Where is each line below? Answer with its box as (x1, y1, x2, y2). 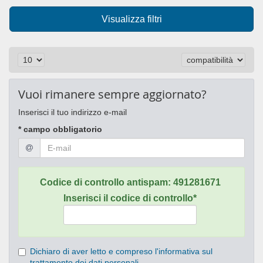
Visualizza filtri (101, 14, 162, 25)
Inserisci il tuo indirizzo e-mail (18, 107, 127, 117)
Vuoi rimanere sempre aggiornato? (18, 86, 207, 103)
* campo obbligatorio (18, 124, 102, 134)
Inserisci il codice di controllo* (63, 193, 197, 204)
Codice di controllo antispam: (39, 177, 173, 188)
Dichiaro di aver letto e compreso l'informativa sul (30, 247, 213, 257)
